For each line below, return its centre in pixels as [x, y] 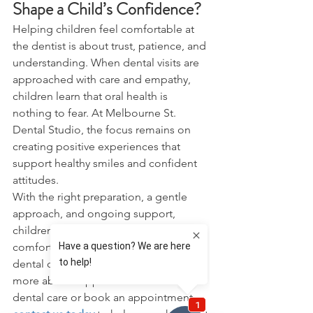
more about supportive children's [97, 281]
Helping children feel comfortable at [105, 29]
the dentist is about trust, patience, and [111, 46]
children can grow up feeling [85, 231]
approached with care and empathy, [103, 80]
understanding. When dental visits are [107, 63]
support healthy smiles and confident [106, 163]
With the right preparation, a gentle [101, 197]
